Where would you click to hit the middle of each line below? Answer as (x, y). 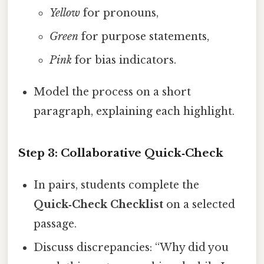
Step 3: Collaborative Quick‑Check (121, 153)
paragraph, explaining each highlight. (134, 111)
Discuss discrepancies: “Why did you (131, 247)
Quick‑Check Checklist (99, 204)
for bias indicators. (124, 60)
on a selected (199, 204)
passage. (55, 224)
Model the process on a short (113, 92)
